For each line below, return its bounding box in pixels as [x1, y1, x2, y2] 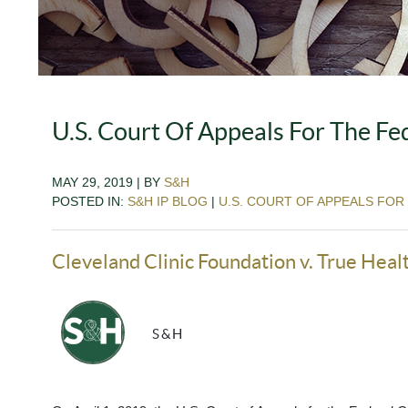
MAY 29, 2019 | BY [52, 174, 164, 189]
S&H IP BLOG [127, 193, 208, 209]
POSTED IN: [52, 193, 127, 209]
